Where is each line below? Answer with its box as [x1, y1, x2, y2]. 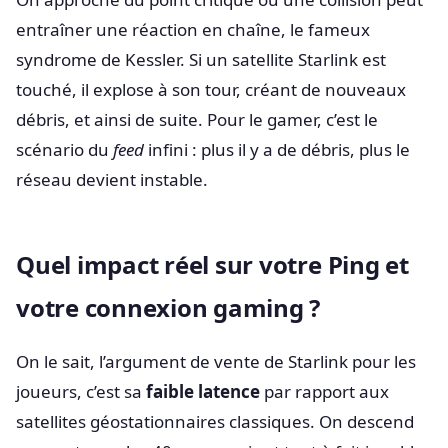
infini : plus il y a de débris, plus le [144, 137, 410, 161]
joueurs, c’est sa [16, 379, 146, 403]
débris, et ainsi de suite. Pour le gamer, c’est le [16, 107, 378, 131]
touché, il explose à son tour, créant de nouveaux [16, 77, 406, 101]
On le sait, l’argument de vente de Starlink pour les [16, 349, 416, 373]
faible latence [146, 379, 260, 403]
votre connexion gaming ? [16, 290, 321, 324]
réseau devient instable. [16, 167, 208, 191]
